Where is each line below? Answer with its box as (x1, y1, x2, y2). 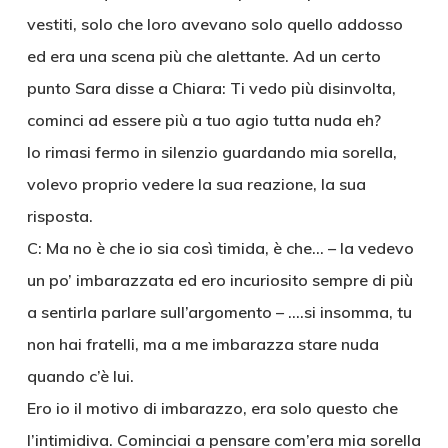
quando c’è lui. (26, 366, 134, 386)
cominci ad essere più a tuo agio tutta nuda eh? (26, 110, 381, 130)
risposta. (26, 206, 93, 226)
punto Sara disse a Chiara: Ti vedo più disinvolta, (26, 78, 396, 98)
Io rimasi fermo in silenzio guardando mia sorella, (26, 142, 397, 162)
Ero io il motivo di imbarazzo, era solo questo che (26, 398, 398, 418)
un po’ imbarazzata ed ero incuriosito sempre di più (26, 270, 413, 290)
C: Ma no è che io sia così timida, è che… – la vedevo (26, 238, 414, 258)
